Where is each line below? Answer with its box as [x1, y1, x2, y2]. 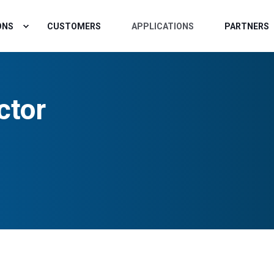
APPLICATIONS [131, 21, 194, 31]
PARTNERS [224, 21, 270, 31]
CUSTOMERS [47, 21, 102, 31]
